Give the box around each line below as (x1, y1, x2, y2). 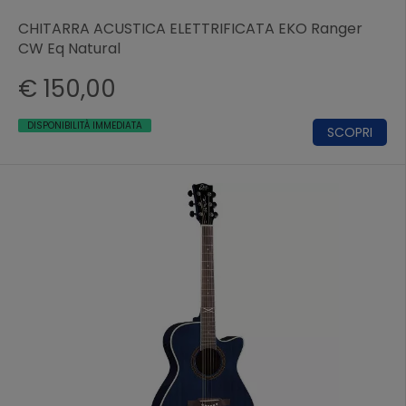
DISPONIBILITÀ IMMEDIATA (27, 118, 142, 132)
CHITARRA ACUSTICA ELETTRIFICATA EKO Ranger (18, 17, 362, 39)
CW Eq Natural (18, 37, 121, 59)
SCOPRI (327, 122, 372, 141)
